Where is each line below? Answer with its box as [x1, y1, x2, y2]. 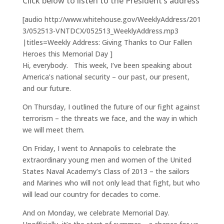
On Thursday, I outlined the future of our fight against [22, 102, 200, 112]
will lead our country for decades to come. [22, 189, 160, 199]
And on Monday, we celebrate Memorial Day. [22, 208, 171, 218]
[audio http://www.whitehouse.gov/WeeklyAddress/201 [22, 14, 201, 24]
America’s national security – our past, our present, [22, 72, 189, 82]
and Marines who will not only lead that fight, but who [22, 178, 200, 188]
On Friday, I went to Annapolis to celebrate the [22, 143, 176, 153]
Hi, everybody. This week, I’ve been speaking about [22, 60, 192, 70]
